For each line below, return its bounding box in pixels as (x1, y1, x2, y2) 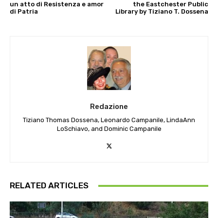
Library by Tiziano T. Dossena (115, 8, 208, 16)
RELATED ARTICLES (10, 181, 89, 191)
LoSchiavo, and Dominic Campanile (56, 125, 162, 133)
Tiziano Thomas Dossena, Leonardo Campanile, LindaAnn (23, 116, 195, 124)
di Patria (10, 8, 38, 16)
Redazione (90, 102, 128, 111)
